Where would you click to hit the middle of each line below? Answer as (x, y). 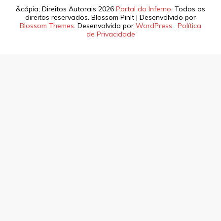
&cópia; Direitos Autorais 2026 (66, 9)
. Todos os (188, 9)
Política (189, 26)
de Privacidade (110, 34)
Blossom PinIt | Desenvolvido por (144, 18)
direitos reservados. (58, 18)
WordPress (154, 26)
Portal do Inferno (144, 9)
